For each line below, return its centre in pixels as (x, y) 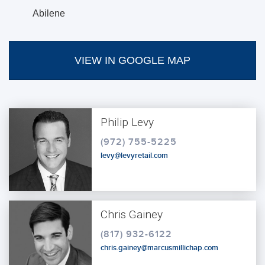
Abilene (49, 13)
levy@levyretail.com (134, 156)
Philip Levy (127, 122)
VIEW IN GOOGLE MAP (132, 60)
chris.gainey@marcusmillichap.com (159, 248)
